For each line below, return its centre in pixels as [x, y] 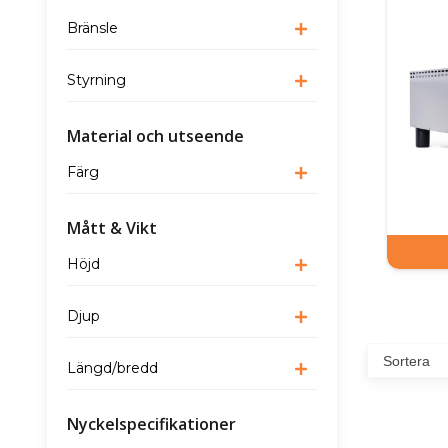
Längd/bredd [112, 368]
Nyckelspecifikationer [151, 424]
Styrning [96, 80]
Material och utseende [155, 136]
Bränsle [92, 28]
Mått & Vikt [112, 228]
